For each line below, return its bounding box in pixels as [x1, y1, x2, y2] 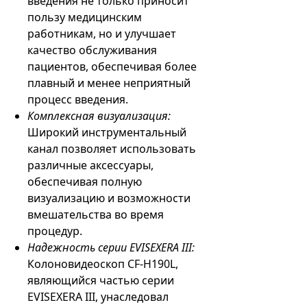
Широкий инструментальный [27, 125, 186, 140]
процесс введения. [27, 92, 128, 107]
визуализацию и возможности [27, 191, 191, 206]
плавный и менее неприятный [27, 75, 191, 90]
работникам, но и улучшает [27, 26, 176, 41]
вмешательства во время [27, 207, 164, 222]
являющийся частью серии [27, 273, 174, 288]
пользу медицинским [27, 10, 142, 25]
